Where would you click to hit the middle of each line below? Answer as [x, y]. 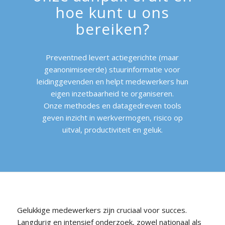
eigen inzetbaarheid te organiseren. [113, 93]
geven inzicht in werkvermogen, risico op [112, 117]
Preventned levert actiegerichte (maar [113, 57]
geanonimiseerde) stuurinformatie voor [113, 69]
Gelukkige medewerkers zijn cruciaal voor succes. [103, 210]
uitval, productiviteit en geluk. [112, 129]
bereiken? [112, 29]
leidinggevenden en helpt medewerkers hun [112, 81]
